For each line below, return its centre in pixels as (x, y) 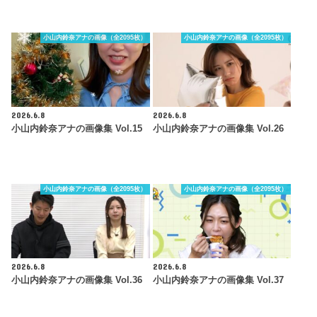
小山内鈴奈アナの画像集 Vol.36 (77, 281)
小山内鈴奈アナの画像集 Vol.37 (218, 281)
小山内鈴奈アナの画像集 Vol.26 (218, 128)
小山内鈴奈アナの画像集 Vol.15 (77, 128)
